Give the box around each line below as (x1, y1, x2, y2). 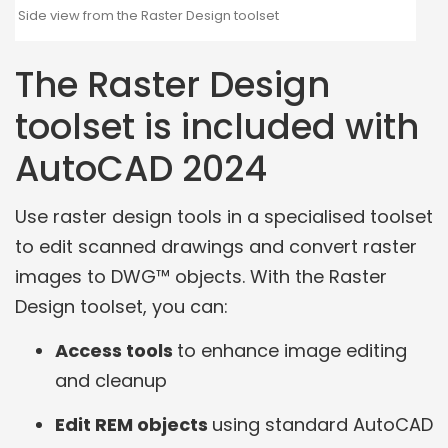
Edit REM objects (55, 411, 212, 437)
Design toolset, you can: (15, 293, 228, 319)
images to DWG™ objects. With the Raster (15, 263, 387, 289)
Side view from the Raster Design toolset (18, 6, 279, 25)
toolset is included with (15, 102, 419, 151)
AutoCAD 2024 (15, 144, 267, 193)
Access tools (55, 337, 177, 363)
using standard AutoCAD (212, 411, 433, 437)
